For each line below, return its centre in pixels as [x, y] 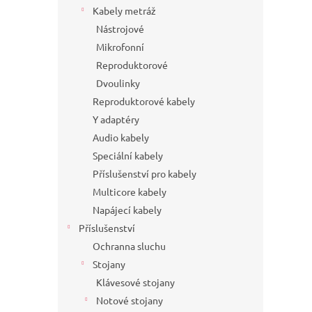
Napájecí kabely [127, 210]
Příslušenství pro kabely [145, 174]
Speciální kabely [128, 156]
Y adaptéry [116, 119]
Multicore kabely [130, 192]
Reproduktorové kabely [144, 101]
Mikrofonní [120, 47]
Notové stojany [130, 301]
